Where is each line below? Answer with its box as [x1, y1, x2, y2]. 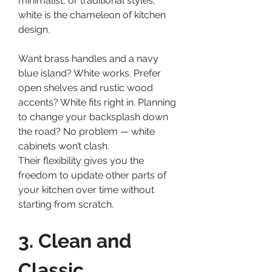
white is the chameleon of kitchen [18, 8, 166, 21]
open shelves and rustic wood [18, 81, 153, 93]
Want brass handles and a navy [18, 52, 158, 64]
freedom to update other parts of [18, 169, 166, 181]
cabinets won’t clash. [18, 140, 109, 152]
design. [18, 23, 50, 35]
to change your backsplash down [18, 110, 168, 123]
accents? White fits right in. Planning [18, 96, 176, 108]
